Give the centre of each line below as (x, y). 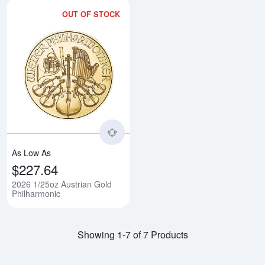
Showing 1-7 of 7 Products (132, 235)
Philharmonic (36, 194)
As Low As (31, 153)
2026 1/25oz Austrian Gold (62, 184)
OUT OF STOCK (91, 14)
